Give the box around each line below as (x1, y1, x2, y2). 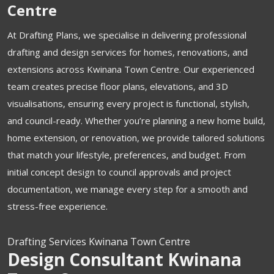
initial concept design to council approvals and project (7, 166, 231, 178)
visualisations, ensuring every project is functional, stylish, (7, 97, 250, 109)
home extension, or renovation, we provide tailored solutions (7, 131, 265, 144)
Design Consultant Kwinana (7, 248, 242, 271)
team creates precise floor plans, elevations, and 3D (7, 80, 228, 92)
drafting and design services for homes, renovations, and (7, 46, 248, 58)
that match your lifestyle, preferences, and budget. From (7, 149, 246, 161)
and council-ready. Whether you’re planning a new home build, (7, 114, 265, 127)
